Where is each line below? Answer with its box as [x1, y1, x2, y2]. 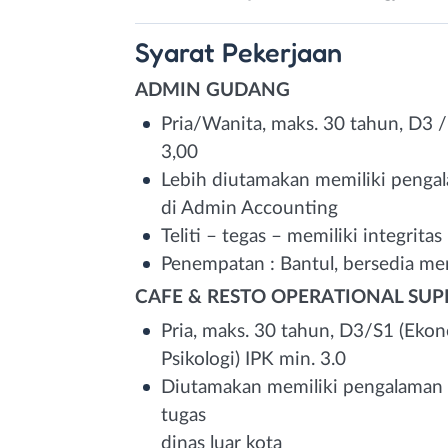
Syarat [135, 35, 222, 68]
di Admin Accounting [161, 198, 338, 218]
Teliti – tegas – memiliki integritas [161, 226, 442, 246]
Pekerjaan [222, 35, 342, 68]
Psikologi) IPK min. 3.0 [161, 349, 346, 369]
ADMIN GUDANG [135, 80, 290, 100]
